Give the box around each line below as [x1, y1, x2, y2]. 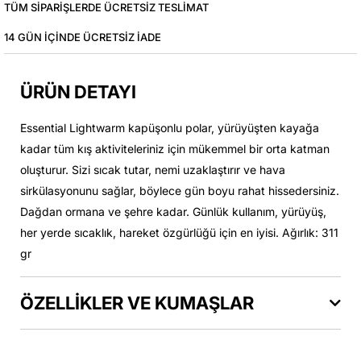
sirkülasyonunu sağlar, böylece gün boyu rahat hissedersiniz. [20, 184, 339, 197]
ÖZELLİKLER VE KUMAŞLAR [20, 293, 254, 313]
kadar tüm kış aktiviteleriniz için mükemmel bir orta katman [20, 142, 330, 156]
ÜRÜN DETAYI [20, 81, 136, 102]
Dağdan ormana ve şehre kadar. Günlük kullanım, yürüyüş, [20, 205, 326, 218]
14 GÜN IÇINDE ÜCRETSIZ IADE [4, 31, 161, 44]
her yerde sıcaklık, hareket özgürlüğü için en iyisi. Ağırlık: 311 [20, 226, 338, 239]
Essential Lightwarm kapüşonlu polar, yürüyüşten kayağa [20, 121, 319, 135]
